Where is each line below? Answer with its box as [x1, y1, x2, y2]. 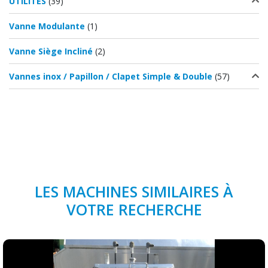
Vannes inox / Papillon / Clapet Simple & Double [9, 71, 212, 83]
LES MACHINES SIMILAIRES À [35, 181, 233, 202]
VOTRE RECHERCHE [66, 199, 202, 220]
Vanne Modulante [9, 20, 85, 32]
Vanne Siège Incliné [9, 45, 93, 57]
